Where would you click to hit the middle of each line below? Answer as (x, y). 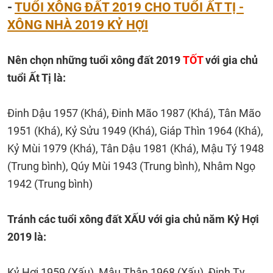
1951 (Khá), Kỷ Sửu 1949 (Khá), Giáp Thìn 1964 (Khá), (135, 131)
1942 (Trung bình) (50, 184)
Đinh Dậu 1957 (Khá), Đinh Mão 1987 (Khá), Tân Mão (134, 113)
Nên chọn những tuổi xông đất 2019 (95, 60)
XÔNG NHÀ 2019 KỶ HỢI (78, 25)
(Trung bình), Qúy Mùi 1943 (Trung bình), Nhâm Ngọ (131, 166)
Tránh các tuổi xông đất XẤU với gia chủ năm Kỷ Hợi (133, 219)
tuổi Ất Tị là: (37, 78)
